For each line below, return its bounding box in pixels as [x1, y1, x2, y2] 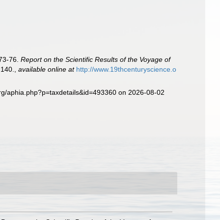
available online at [18, 65, 75, 73]
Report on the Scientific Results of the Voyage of [21, 55, 171, 63]
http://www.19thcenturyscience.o [76, 65, 177, 73]
